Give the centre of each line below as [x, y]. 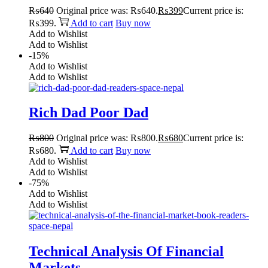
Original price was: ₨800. [107, 138]
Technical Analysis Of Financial [126, 252]
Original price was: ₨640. [107, 10]
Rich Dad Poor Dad [89, 113]
